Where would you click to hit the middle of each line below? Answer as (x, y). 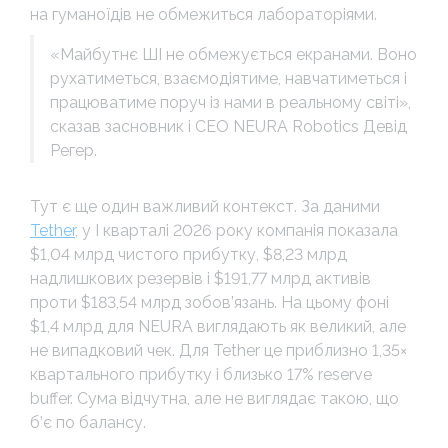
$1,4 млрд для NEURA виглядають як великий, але (218, 326)
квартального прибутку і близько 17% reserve (201, 374)
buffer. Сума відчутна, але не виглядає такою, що (214, 398)
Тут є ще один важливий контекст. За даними (205, 206)
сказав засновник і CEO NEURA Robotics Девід (228, 126)
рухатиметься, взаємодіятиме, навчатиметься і (228, 78)
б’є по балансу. (88, 422)
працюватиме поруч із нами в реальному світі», (230, 102)
